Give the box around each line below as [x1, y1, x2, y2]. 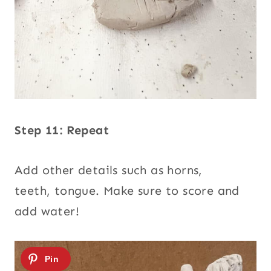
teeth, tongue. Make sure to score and [15, 183, 240, 198]
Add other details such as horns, [15, 162, 203, 177]
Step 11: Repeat [15, 122, 109, 137]
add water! [15, 203, 80, 218]
